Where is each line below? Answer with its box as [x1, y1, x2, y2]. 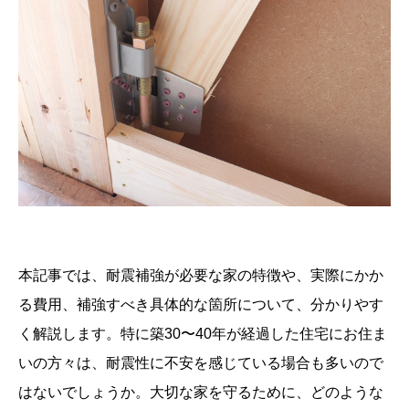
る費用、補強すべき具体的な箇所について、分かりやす [18, 296, 383, 312]
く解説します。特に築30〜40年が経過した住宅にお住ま [18, 325, 387, 341]
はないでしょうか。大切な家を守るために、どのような [18, 383, 383, 400]
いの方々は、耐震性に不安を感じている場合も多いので [18, 354, 383, 371]
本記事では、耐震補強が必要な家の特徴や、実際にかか [18, 267, 383, 283]
